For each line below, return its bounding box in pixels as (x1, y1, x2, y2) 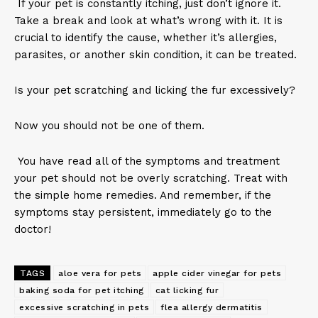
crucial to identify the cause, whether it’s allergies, (14, 31, 277, 44)
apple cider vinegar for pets (153, 268, 281, 278)
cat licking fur (155, 285, 219, 295)
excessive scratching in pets (19, 302, 149, 312)
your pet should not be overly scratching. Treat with (14, 172, 287, 185)
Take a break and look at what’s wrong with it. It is (14, 14, 283, 27)
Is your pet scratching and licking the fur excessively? (14, 84, 295, 97)
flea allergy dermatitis (160, 302, 263, 312)
